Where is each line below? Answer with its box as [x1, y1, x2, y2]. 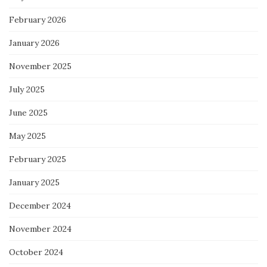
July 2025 [9, 83, 45, 95]
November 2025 [9, 60, 72, 72]
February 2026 [9, 14, 66, 25]
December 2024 [9, 200, 71, 211]
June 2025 [9, 107, 48, 118]
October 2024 [9, 246, 63, 257]
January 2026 [9, 37, 60, 48]
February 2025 [9, 153, 66, 164]
